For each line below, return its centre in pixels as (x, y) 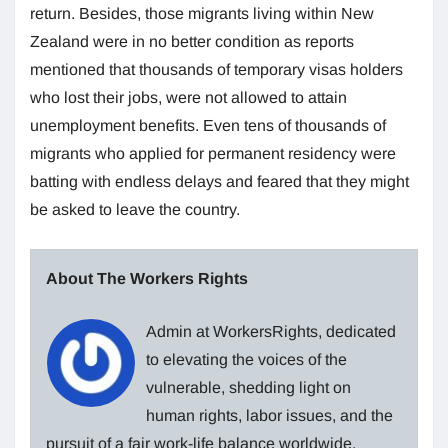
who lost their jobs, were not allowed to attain (188, 97)
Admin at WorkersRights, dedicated (271, 331)
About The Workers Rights (147, 278)
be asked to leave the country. (135, 209)
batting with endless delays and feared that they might (219, 181)
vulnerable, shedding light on (248, 387)
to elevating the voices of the (246, 359)
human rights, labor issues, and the (269, 415)
